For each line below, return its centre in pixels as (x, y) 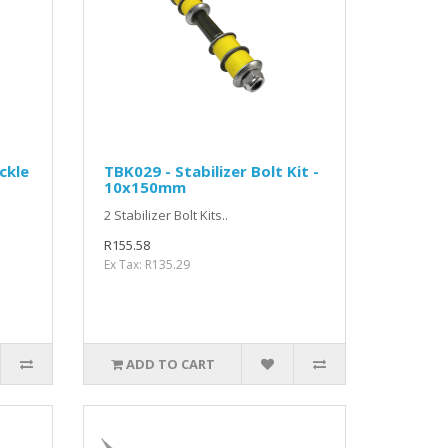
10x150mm (145, 186)
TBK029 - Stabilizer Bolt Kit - (212, 170)
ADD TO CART (170, 363)
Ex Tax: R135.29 (147, 264)
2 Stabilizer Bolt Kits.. (166, 214)
